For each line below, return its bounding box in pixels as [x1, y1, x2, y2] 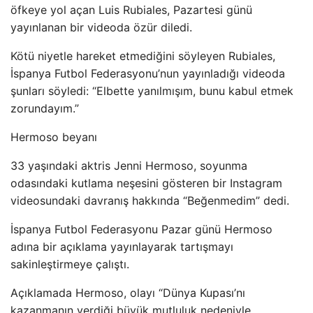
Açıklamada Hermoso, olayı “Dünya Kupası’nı [10, 285, 245, 300]
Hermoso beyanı [10, 129, 97, 144]
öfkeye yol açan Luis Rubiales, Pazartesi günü [10, 2, 252, 17]
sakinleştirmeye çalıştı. [10, 256, 129, 271]
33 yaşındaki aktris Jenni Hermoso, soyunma [10, 158, 247, 173]
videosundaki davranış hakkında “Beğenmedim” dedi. [10, 193, 289, 208]
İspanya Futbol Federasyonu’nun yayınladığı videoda [10, 66, 285, 80]
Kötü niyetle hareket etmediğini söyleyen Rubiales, [10, 48, 275, 63]
